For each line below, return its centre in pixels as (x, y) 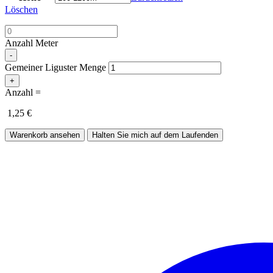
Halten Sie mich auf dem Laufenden (155, 135)
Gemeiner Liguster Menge (55, 68)
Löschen (21, 10)
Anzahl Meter (31, 43)
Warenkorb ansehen (45, 135)
